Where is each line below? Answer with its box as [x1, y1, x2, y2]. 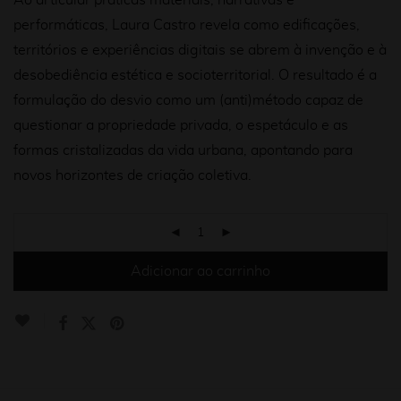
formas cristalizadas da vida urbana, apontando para [13, 143, 353, 158]
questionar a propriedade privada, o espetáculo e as [13, 118, 348, 132]
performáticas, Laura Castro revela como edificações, [13, 18, 360, 32]
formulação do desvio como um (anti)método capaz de [13, 93, 363, 107]
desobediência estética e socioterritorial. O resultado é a [13, 68, 377, 82]
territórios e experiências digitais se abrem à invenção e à [13, 43, 387, 57]
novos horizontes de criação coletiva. [13, 168, 252, 183]
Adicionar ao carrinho [131, 264, 270, 278]
